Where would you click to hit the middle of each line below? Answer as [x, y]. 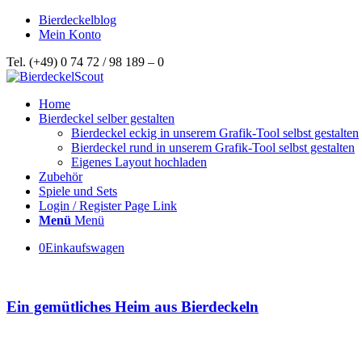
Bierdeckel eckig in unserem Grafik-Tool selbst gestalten [215, 133]
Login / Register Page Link [108, 206]
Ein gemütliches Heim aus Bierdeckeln [133, 306]
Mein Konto [70, 34]
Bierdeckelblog [78, 20]
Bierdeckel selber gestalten [107, 118]
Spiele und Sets [78, 191]
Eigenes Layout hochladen [139, 162]
